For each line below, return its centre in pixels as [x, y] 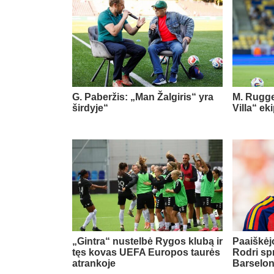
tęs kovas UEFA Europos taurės [146, 252]
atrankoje [94, 263]
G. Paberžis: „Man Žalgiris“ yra [143, 97]
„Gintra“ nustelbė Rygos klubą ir [147, 241]
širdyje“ [90, 108]
